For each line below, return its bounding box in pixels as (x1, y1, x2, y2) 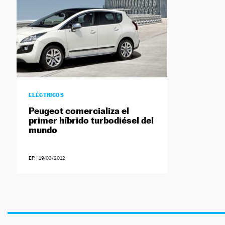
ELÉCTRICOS (28, 91, 64, 99)
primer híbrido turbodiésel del (28, 115, 154, 126)
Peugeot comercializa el (28, 105, 129, 117)
